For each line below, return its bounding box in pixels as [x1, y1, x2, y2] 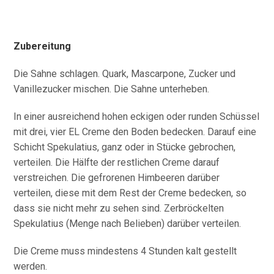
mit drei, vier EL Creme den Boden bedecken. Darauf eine [13, 125, 257, 138]
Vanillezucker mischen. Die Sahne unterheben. [13, 83, 210, 95]
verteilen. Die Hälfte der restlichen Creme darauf [13, 156, 220, 168]
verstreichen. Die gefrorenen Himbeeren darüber [13, 171, 220, 183]
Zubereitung [13, 40, 72, 52]
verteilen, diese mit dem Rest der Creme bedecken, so [13, 187, 247, 199]
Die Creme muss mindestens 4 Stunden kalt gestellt [13, 245, 237, 257]
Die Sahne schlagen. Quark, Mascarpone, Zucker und [13, 67, 236, 80]
